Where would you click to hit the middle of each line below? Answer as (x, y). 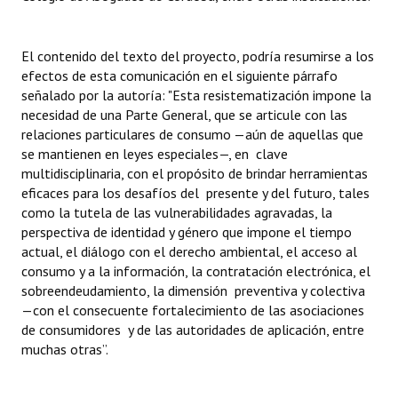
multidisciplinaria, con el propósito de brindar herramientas (195, 173)
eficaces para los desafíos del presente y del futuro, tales (195, 193)
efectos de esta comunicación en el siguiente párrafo (179, 76)
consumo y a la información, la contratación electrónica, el (196, 271)
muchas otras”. (65, 349)
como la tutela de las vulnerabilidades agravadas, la (177, 212)
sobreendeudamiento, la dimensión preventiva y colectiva (193, 291)
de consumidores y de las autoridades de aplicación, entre (193, 330)
